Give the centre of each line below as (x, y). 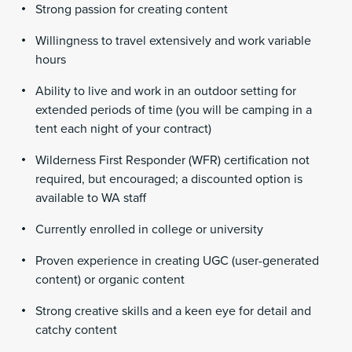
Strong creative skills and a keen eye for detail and (173, 312)
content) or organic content (110, 280)
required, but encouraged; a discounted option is (169, 180)
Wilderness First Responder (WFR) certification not (172, 161)
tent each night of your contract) (123, 129)
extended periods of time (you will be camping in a (174, 110)
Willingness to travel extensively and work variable (173, 41)
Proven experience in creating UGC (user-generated (177, 261)
